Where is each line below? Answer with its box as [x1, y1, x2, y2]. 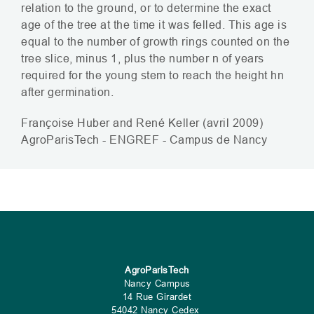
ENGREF [109, 132, 159, 146]
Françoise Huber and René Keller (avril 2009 [21, 116, 259, 129]
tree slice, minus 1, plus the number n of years [21, 51, 264, 64]
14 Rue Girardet [122, 290, 192, 302]
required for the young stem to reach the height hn [21, 68, 284, 81]
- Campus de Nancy [159, 132, 267, 146]
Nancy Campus [123, 277, 191, 289]
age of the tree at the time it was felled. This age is [21, 18, 287, 31]
